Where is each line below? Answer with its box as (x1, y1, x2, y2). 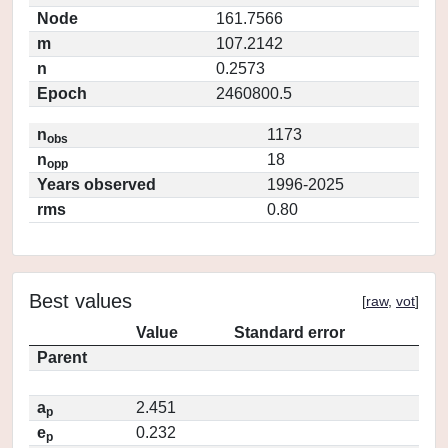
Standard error (234, 324, 345, 341)
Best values (29, 290, 132, 312)
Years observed (37, 176, 156, 193)
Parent (37, 349, 87, 366)
